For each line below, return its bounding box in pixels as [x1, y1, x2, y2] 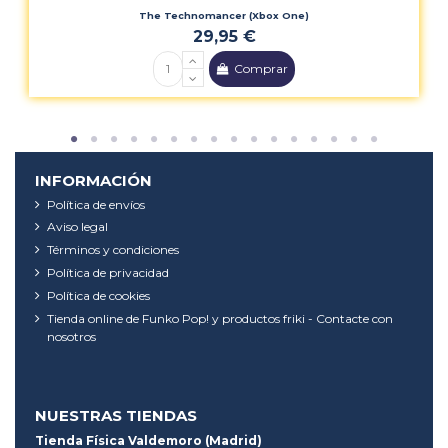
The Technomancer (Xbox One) [139, 9, 309, 21]
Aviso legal [47, 219, 108, 235]
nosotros [47, 328, 96, 344]
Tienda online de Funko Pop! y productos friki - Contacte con [47, 310, 393, 326]
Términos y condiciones [47, 242, 179, 258]
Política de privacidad [47, 264, 169, 280]
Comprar [234, 60, 289, 76]
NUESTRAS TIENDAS [35, 405, 197, 425]
